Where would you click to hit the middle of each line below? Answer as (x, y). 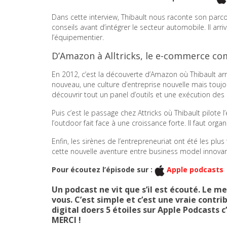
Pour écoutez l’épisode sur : (103, 170)
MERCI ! (66, 220)
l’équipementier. (78, 37)
